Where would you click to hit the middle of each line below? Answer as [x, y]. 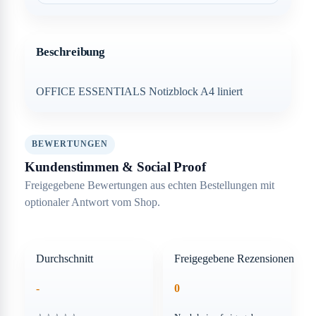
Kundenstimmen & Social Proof [115, 166]
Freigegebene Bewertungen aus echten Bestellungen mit [149, 185]
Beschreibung [70, 51]
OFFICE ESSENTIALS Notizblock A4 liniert [139, 91]
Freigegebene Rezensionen [235, 259]
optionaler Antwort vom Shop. [92, 202]
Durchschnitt [64, 259]
